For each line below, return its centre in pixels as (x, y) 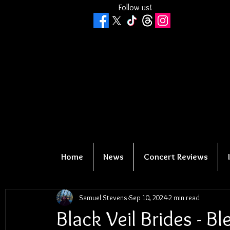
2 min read (184, 197)
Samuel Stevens (103, 197)
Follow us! (135, 7)
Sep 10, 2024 (148, 197)
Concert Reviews (176, 157)
